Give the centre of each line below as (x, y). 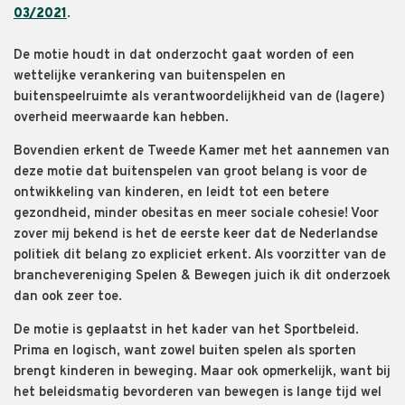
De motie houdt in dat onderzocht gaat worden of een (184, 56)
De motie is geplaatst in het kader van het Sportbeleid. (186, 331)
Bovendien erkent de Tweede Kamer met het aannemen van (202, 152)
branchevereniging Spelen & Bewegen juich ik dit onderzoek (202, 277)
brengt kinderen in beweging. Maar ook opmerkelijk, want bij (202, 372)
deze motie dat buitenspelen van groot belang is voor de (190, 173)
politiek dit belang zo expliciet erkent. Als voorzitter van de (200, 256)
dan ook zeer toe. (70, 297)
